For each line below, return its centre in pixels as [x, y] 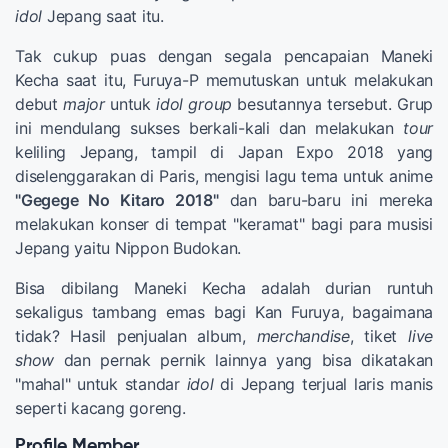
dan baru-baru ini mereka [326, 199]
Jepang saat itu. [103, 15]
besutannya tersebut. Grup [332, 103]
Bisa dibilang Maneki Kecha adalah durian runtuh [224, 287]
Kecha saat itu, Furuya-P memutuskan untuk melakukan [224, 79]
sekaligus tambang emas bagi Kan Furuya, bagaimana [224, 311]
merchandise [303, 335]
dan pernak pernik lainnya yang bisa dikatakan [243, 359]
